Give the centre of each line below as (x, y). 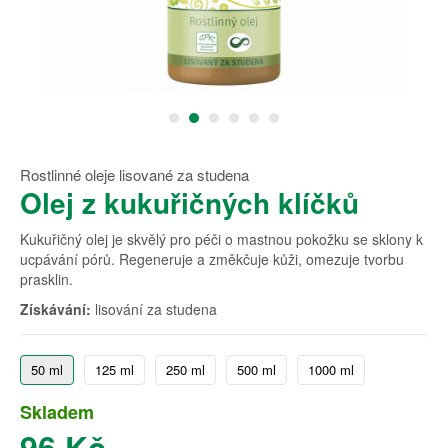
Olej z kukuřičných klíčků (189, 202)
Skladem (57, 412)
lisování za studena (154, 309)
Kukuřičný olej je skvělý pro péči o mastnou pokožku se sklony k (221, 239)
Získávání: (55, 309)
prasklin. (46, 279)
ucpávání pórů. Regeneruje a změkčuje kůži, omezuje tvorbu (212, 259)
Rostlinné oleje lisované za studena (134, 174)
